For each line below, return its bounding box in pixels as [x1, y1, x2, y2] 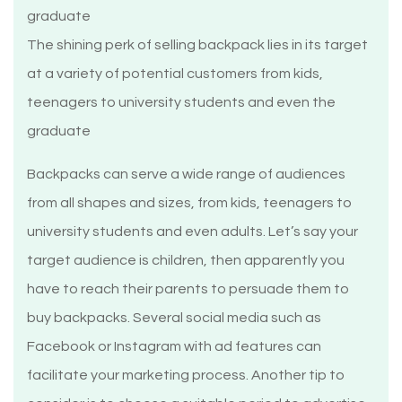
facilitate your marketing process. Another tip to [27, 368, 345, 383]
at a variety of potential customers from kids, [27, 66, 323, 82]
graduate [27, 124, 91, 139]
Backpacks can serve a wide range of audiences [27, 167, 345, 182]
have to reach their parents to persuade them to [27, 282, 349, 297]
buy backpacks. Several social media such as [27, 310, 321, 326]
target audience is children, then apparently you [27, 253, 345, 268]
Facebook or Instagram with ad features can [27, 339, 321, 354]
